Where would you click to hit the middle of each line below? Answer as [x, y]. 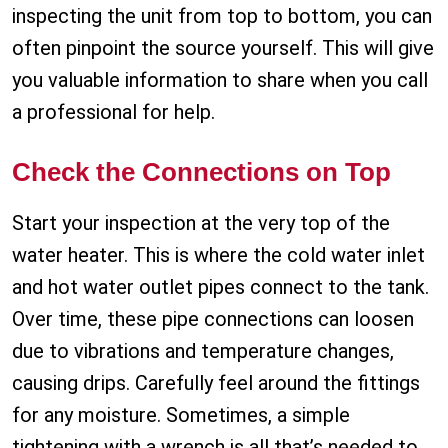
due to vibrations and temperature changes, [203, 351]
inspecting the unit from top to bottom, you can [222, 16]
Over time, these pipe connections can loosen [213, 319]
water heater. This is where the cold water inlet [218, 255]
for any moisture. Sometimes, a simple [181, 415]
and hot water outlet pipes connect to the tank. [220, 287]
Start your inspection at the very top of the [201, 223]
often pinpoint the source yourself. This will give [223, 48]
